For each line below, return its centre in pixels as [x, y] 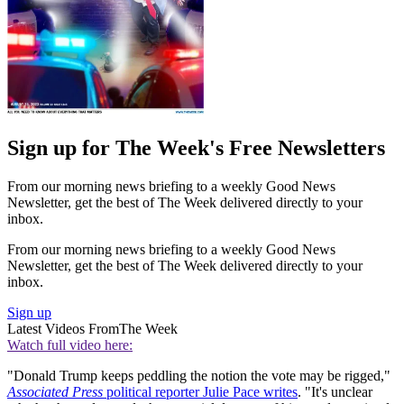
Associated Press [55, 391]
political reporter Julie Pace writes [200, 391]
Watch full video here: [70, 344]
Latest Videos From [63, 328]
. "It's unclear [335, 391]
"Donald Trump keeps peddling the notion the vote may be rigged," [199, 375]
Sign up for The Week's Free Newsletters [196, 147]
